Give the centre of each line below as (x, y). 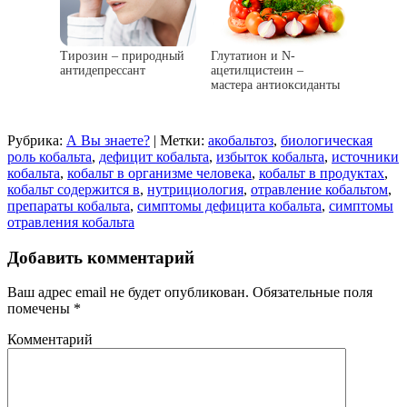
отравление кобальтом (319, 189)
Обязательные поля (311, 293)
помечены (40, 309)
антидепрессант (103, 71)
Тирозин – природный (122, 56)
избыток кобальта (270, 156)
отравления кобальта (71, 222)
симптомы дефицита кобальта (229, 205)
